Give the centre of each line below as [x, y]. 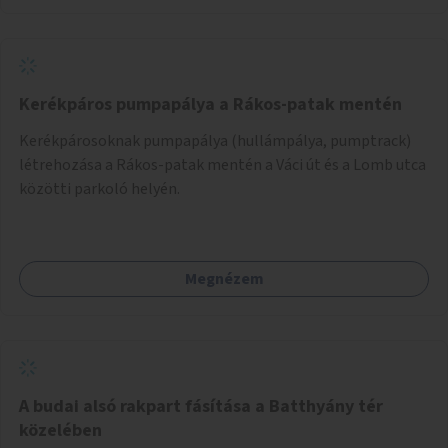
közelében [60, 430]
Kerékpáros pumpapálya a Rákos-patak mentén [210, 104]
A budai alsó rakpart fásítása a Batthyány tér [201, 406]
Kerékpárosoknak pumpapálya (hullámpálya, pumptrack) [215, 140]
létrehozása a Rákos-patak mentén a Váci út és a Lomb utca [222, 164]
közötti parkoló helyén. [99, 188]
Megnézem [224, 278]
